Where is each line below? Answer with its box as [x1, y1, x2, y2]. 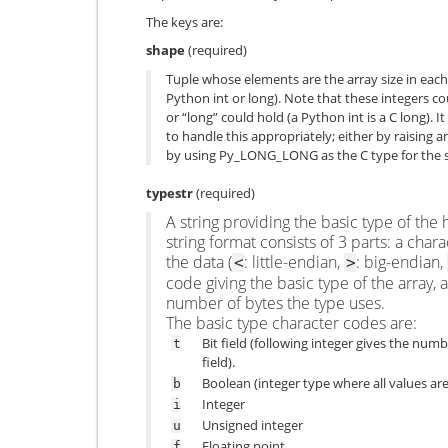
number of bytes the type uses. [166, 292, 385, 315]
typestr [146, 183, 193, 202]
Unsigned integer [202, 416, 303, 435]
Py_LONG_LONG [219, 145, 318, 164]
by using [166, 145, 219, 164]
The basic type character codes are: [166, 312, 417, 335]
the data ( [166, 251, 232, 274]
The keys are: [146, 12, 223, 31]
